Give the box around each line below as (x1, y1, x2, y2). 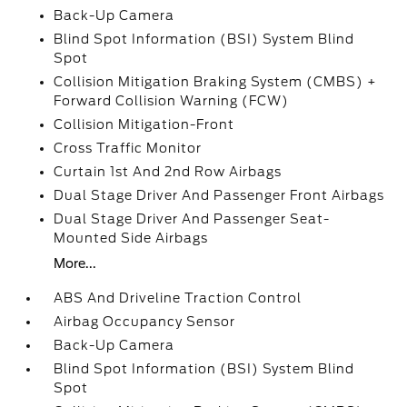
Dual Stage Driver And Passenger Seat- (54, 212, 331, 226)
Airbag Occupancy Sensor (54, 314, 236, 329)
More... (54, 256, 97, 271)
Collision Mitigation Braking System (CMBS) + (54, 74, 378, 89)
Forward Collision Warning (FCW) (54, 94, 290, 108)
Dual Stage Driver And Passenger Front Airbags (54, 188, 385, 203)
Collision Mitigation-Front (54, 117, 235, 132)
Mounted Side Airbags (54, 231, 209, 245)
